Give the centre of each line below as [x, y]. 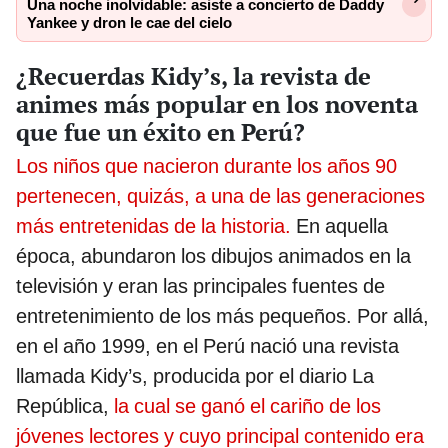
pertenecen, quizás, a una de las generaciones [220, 195]
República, [62, 405]
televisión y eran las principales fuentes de [200, 285]
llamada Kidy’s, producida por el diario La [195, 375]
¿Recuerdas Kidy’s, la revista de [193, 75]
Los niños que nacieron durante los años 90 [206, 165]
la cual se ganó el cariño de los [245, 405]
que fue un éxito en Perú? [160, 131]
